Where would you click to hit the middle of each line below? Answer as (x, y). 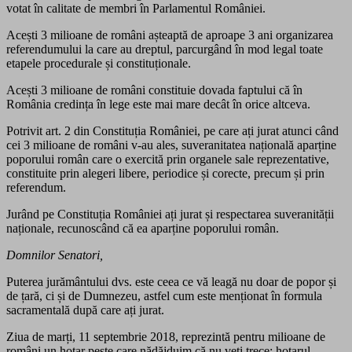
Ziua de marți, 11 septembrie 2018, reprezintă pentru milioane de (166, 337)
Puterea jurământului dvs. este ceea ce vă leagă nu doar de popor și (171, 282)
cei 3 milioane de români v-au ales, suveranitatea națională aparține (171, 145)
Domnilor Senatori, (55, 255)
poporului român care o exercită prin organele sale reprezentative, (168, 159)
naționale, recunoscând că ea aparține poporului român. (143, 229)
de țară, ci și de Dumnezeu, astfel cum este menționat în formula (164, 296)
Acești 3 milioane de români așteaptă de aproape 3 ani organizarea (170, 35)
